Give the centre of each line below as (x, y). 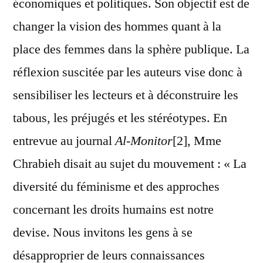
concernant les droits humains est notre (113, 210)
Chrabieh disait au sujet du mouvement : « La (130, 164)
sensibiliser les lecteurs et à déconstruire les (126, 95)
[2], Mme (197, 141)
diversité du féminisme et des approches (116, 187)
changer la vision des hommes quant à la (117, 27)
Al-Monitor (144, 141)
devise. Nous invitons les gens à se (103, 233)
